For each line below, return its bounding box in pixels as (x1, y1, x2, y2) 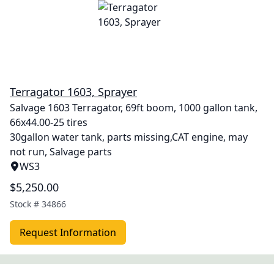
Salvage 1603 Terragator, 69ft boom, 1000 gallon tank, (10, 101, 257, 114)
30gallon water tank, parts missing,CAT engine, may (10, 130, 248, 144)
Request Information (20, 226, 116, 239)
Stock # (10, 198, 42, 210)
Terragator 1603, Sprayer (10, 84, 137, 99)
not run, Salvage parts (10, 145, 112, 158)
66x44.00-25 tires (10, 116, 87, 129)
